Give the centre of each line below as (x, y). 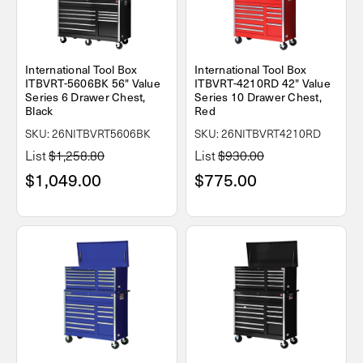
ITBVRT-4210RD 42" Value (263, 83)
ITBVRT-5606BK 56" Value (93, 83)
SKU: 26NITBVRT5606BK (88, 133)
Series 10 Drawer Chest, (258, 96)
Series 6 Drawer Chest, (85, 96)
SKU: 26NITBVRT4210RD (258, 133)
